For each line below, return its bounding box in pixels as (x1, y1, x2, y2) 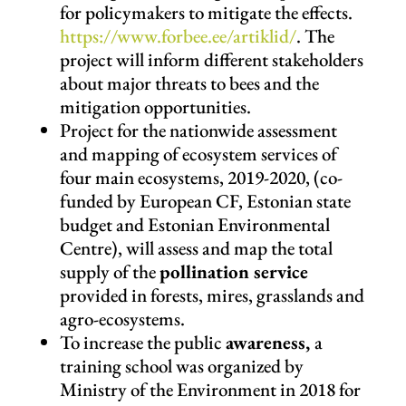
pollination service (159, 258, 308, 284)
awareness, (225, 329, 314, 354)
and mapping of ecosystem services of (59, 140, 337, 166)
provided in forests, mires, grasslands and (59, 282, 364, 307)
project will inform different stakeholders (59, 46, 363, 72)
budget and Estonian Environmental (59, 211, 330, 237)
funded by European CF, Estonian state (59, 188, 351, 213)
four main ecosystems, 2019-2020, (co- (59, 164, 343, 189)
